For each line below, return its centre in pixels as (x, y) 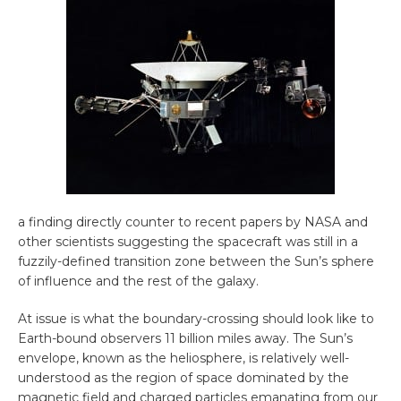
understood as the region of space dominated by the (183, 378)
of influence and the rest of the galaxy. (138, 282)
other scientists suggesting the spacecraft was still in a (188, 242)
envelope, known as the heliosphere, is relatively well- (183, 358)
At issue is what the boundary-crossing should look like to (196, 319)
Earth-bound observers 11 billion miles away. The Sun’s (185, 339)
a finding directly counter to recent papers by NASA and (193, 222)
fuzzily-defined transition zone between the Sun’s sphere (196, 262)
